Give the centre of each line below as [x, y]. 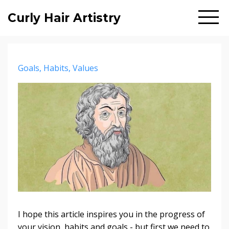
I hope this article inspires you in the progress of [111, 214]
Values [85, 68]
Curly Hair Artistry [64, 18]
